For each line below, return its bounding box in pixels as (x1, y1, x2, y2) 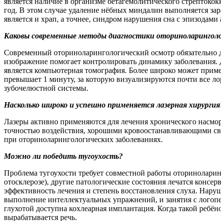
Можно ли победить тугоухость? (4, 151, 123, 160)
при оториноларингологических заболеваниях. (4, 135, 163, 144)
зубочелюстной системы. (4, 83, 88, 92)
